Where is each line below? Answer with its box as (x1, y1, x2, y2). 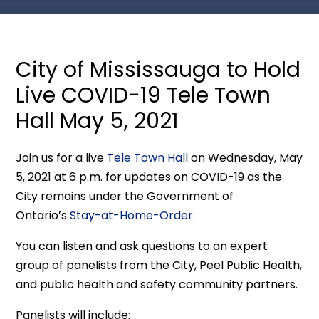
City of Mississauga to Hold (16, 55, 301, 85)
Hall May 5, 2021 (16, 106, 179, 136)
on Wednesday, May (188, 150, 303, 166)
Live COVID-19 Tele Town (16, 80, 271, 110)
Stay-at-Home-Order (70, 207, 194, 224)
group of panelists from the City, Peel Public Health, (16, 257, 303, 273)
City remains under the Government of (16, 188, 234, 204)
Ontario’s (16, 207, 70, 224)
